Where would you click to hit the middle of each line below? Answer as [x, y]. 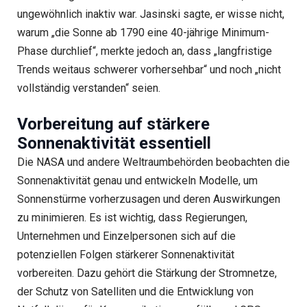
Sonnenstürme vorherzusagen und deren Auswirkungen [148, 199]
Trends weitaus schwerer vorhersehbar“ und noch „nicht [149, 69]
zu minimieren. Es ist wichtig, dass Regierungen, [132, 218]
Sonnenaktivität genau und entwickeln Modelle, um [137, 181]
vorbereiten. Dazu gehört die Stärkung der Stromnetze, [147, 273]
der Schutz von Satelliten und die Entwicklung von [135, 292]
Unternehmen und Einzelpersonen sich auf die [126, 236]
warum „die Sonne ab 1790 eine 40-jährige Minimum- [143, 32]
